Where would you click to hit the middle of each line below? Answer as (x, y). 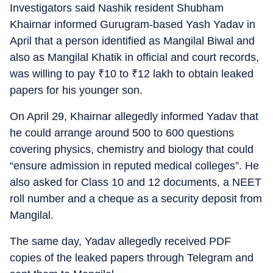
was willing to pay (54, 74)
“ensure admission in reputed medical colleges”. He (134, 166)
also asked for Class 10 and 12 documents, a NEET (136, 182)
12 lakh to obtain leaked (196, 74)
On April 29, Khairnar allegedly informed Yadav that (134, 116)
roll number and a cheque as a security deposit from (136, 199)
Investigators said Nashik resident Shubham (117, 8)
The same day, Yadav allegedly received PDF (120, 241)
